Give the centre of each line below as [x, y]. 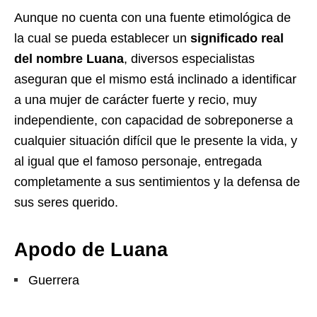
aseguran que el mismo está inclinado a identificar [155, 80]
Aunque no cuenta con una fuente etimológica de [152, 18]
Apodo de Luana [91, 250]
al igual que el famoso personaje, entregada [138, 162]
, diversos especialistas [189, 59]
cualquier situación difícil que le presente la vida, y [156, 141]
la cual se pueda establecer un [102, 39]
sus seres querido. [66, 203]
